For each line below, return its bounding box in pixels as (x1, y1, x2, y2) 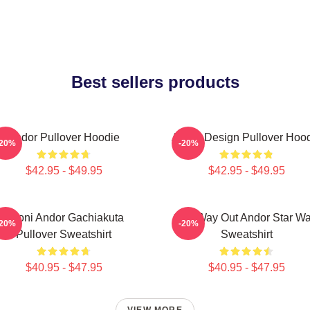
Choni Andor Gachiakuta (3, 212, 124, 224)
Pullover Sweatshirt (16, 228, 111, 240)
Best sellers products (71, 73, 239, 91)
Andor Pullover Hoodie (8, 131, 120, 143)
